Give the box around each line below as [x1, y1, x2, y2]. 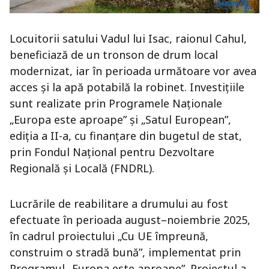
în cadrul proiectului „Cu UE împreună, [10, 229, 208, 243]
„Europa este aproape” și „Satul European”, [10, 112, 231, 127]
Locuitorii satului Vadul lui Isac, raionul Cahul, [10, 31, 247, 46]
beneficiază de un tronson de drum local [10, 47, 218, 62]
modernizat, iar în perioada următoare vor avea [10, 64, 256, 78]
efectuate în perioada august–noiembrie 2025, [10, 213, 250, 227]
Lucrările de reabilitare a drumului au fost [10, 196, 228, 211]
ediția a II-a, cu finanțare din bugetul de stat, [10, 128, 242, 143]
